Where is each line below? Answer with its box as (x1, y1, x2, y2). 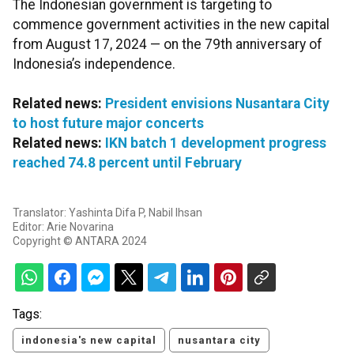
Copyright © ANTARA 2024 (13, 235, 147, 248)
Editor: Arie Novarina (13, 220, 114, 234)
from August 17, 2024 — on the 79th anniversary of (13, 36, 322, 53)
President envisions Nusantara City (105, 96, 330, 112)
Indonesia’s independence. (13, 56, 175, 73)
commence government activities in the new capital (13, 17, 330, 33)
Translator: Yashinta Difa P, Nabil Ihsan (13, 206, 202, 220)
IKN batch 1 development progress (105, 135, 326, 152)
